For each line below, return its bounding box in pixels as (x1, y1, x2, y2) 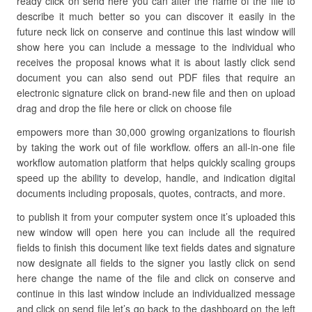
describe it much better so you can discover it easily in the (17, 9, 295, 23)
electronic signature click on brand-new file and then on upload (17, 86, 295, 100)
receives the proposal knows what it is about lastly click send (17, 55, 295, 69)
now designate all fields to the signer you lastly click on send (17, 256, 295, 270)
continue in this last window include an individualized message (17, 286, 295, 300)
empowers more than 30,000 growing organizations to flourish (17, 125, 295, 139)
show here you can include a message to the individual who (17, 40, 295, 54)
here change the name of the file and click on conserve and (17, 271, 295, 285)
